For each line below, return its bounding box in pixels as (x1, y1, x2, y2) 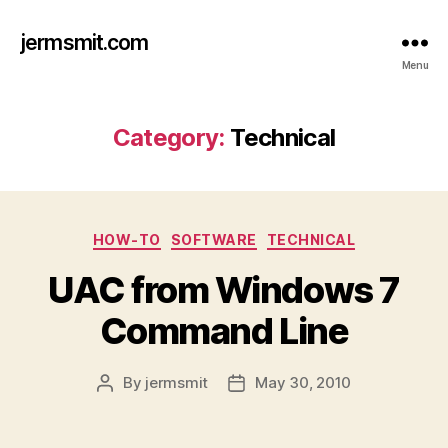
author (103, 395, 151, 415)
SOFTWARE (170, 231, 257, 248)
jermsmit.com (20, 29, 149, 55)
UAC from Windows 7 (48, 267, 400, 312)
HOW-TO (92, 231, 161, 248)
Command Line (99, 308, 349, 353)
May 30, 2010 (255, 372, 352, 392)
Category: (112, 123, 225, 152)
